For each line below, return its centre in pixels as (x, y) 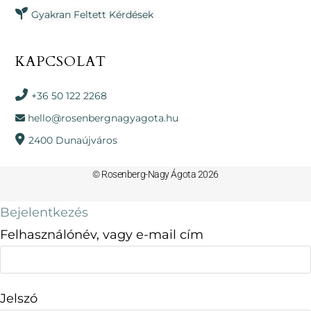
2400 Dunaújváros (73, 141)
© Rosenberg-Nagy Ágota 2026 (155, 174)
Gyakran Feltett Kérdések (93, 15)
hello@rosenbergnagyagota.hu (103, 118)
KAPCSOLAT (61, 62)
